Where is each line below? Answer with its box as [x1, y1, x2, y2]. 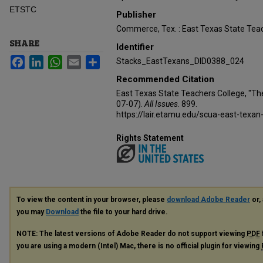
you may [16, 207, 46, 216]
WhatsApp [62, 55, 100, 65]
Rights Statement [116, 133, 184, 143]
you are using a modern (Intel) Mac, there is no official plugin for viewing [16, 241, 261, 250]
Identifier [116, 42, 154, 52]
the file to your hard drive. [79, 207, 168, 216]
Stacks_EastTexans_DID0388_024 [116, 56, 244, 66]
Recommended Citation [116, 74, 214, 85]
